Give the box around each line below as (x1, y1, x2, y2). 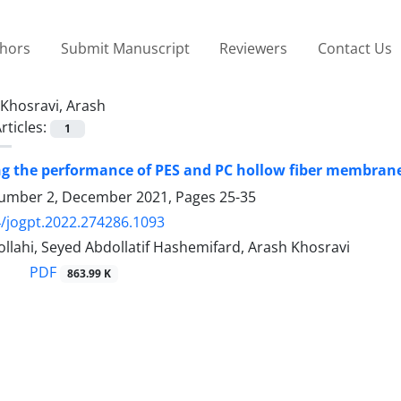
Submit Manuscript (60, 38, 190, 58)
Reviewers (219, 38, 288, 58)
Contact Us (317, 38, 392, 58)
